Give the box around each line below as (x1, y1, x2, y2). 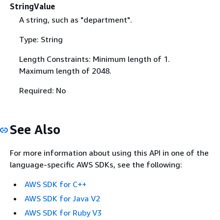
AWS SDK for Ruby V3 (25, 207, 102, 218)
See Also (10, 122, 60, 137)
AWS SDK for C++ (25, 179, 86, 189)
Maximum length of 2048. (19, 66, 111, 76)
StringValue (10, 1, 55, 11)
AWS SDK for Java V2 (25, 193, 100, 203)
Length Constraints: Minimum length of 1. (19, 54, 170, 64)
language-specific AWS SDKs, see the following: (10, 159, 182, 169)
